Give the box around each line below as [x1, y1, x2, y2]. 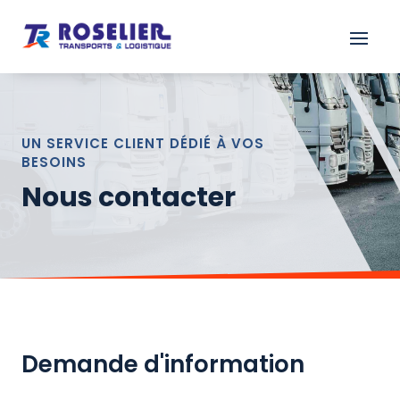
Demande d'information [21, 348, 304, 380]
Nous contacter [21, 179, 236, 216]
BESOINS [21, 153, 87, 171]
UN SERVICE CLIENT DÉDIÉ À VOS [21, 134, 264, 153]
